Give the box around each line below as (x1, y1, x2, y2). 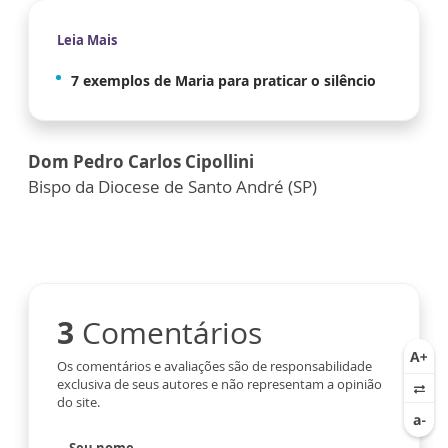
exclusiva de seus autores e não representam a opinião (57, 375, 382, 394)
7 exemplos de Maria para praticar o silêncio (71, 71, 376, 91)
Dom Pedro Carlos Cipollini (28, 150, 254, 174)
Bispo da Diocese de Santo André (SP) (28, 175, 317, 199)
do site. (57, 393, 100, 412)
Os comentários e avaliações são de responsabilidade (57, 357, 372, 376)
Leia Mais (57, 31, 117, 50)
